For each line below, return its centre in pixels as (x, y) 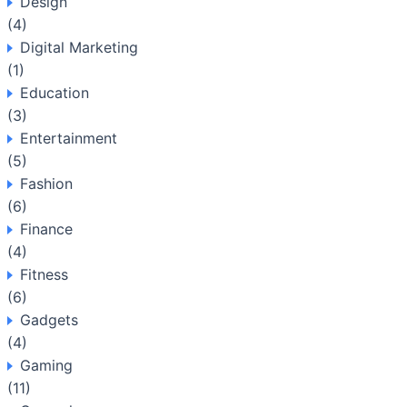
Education (55, 93)
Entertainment (69, 138)
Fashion (46, 184)
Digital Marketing (79, 47)
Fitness (44, 274)
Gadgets (49, 320)
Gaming (46, 365)
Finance (46, 229)
